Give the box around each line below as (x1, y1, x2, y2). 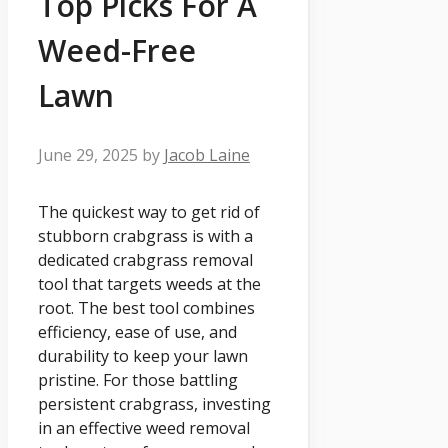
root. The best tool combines (38, 297, 255, 320)
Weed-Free (38, 29, 196, 71)
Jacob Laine (164, 143, 250, 166)
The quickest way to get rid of (38, 201, 260, 224)
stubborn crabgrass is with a (38, 225, 253, 248)
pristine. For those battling (38, 369, 238, 392)
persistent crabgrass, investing (38, 393, 271, 416)
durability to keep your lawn (38, 345, 248, 368)
